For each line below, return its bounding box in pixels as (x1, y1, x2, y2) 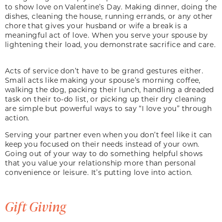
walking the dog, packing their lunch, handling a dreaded (5, 84, 214, 94)
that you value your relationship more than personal (5, 158, 196, 167)
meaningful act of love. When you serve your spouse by (5, 30, 208, 40)
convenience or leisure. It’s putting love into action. (5, 167, 195, 177)
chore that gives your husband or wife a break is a (5, 20, 187, 30)
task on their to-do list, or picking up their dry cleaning (5, 94, 207, 104)
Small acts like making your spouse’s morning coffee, (5, 75, 201, 85)
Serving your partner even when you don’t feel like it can (5, 129, 212, 139)
